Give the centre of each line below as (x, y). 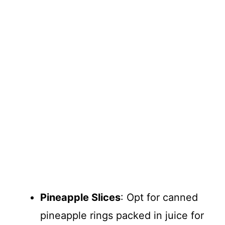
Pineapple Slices (80, 197)
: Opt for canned (159, 197)
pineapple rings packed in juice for (122, 215)
